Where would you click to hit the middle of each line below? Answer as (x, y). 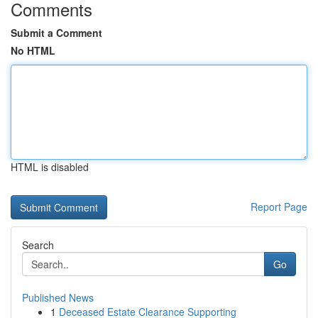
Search (38, 245)
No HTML (33, 50)
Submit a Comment (56, 33)
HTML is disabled (50, 167)
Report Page (279, 207)
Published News (58, 297)
